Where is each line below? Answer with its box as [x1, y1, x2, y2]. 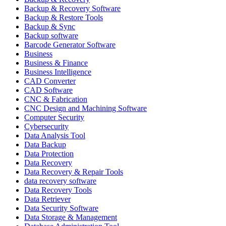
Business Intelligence [24, 67, 91, 76]
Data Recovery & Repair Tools [24, 167, 123, 176]
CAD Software [24, 85, 73, 94]
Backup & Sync [24, 22, 75, 31]
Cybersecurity [24, 122, 69, 131]
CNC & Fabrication [24, 94, 87, 103]
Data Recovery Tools [24, 185, 92, 194]
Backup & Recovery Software [24, 4, 121, 13]
